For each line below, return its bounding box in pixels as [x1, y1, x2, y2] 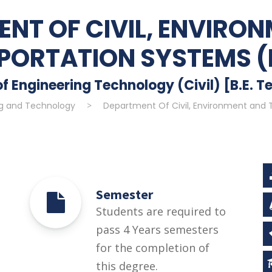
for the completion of [96, 240, 209, 255]
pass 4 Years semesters [96, 222, 219, 237]
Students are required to [96, 203, 226, 219]
